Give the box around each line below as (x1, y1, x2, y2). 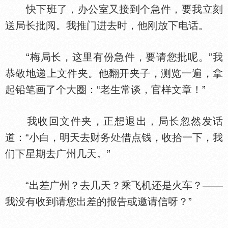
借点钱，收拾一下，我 (121, 132, 223, 143)
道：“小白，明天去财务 (5, 132, 111, 143)
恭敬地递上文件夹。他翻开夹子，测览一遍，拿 (5, 68, 223, 79)
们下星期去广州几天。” (5, 148, 110, 159)
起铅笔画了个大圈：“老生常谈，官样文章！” (5, 84, 206, 95)
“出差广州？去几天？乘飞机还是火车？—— (5, 180, 223, 191)
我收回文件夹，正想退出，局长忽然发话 (5, 116, 223, 127)
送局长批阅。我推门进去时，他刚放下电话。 (5, 20, 209, 31)
